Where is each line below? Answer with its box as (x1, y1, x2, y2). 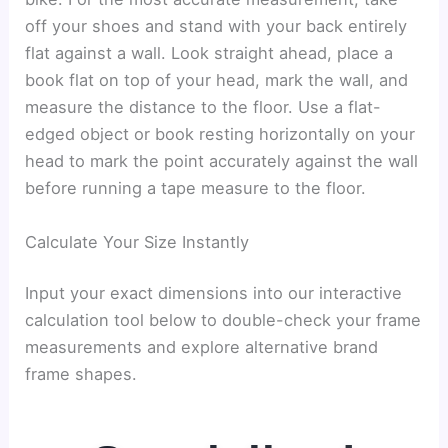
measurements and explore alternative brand (25, 337, 379, 358)
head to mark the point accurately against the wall (25, 151, 419, 172)
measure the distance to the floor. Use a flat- (25, 97, 382, 118)
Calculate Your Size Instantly (25, 231, 250, 252)
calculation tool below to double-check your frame (25, 310, 422, 331)
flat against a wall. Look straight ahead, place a (25, 43, 394, 64)
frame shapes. (25, 364, 138, 385)
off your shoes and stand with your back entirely (25, 16, 408, 37)
